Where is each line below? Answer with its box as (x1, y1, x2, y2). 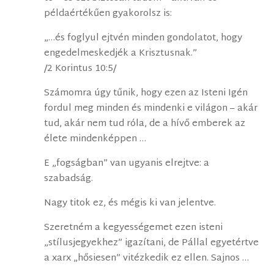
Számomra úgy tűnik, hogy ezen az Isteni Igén (44, 85, 248, 102)
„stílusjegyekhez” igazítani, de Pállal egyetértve (44, 235, 259, 252)
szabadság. (44, 171, 94, 188)
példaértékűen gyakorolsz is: (44, 6, 172, 23)
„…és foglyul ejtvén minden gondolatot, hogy (44, 30, 243, 47)
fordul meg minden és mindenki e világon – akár (44, 100, 258, 117)
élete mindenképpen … (44, 131, 147, 148)
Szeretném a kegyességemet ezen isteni (44, 220, 223, 237)
